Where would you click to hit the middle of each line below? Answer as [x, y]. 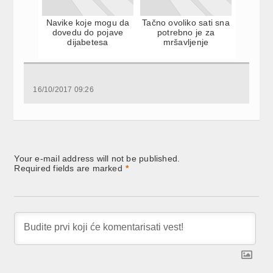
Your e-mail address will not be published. [97, 158]
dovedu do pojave [88, 32]
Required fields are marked [68, 168]
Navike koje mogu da [88, 22]
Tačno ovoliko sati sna [186, 22]
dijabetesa [88, 42]
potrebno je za [186, 32]
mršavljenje [186, 42]
